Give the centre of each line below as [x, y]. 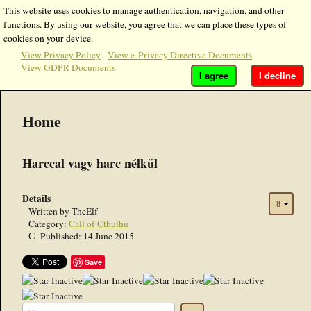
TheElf [85, 211]
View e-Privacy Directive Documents [180, 55]
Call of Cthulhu [99, 224]
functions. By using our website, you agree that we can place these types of [145, 24]
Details [36, 199]
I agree [214, 75]
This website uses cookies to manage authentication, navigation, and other [144, 10]
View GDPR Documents [68, 67]
